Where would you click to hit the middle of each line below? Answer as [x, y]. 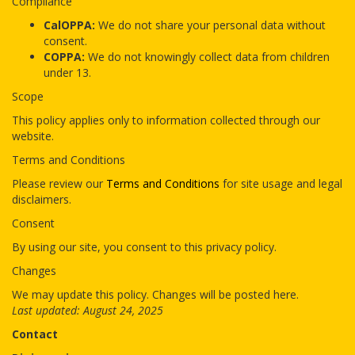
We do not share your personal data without [210, 25]
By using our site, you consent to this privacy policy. [144, 247]
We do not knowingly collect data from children [207, 57]
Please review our [59, 184]
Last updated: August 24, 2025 [88, 311]
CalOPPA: [69, 25]
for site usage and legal [281, 184]
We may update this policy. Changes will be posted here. [155, 295]
